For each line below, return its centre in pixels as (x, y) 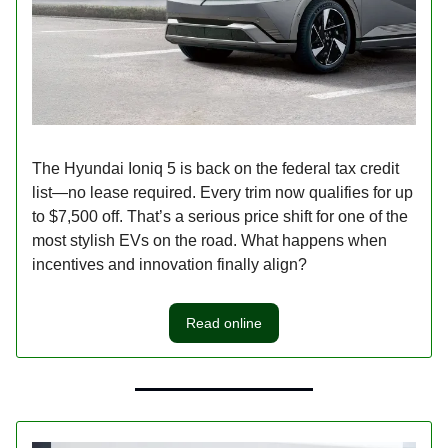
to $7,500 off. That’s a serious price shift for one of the (220, 216)
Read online (224, 322)
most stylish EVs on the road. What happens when (209, 240)
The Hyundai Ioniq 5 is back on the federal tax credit (215, 168)
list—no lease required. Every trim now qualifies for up (222, 192)
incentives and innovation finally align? (169, 264)
